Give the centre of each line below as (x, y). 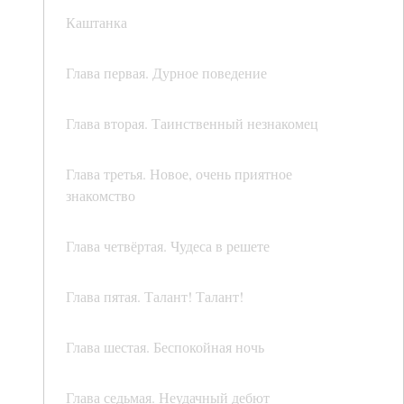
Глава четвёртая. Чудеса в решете (168, 246)
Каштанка (96, 23)
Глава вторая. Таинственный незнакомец (192, 124)
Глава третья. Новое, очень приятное (179, 174)
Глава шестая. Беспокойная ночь (165, 347)
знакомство (101, 196)
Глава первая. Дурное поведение (166, 73)
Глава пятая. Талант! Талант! (155, 297)
